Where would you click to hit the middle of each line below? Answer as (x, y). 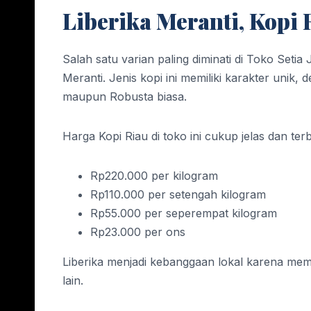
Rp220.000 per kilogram (154, 176)
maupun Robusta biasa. (125, 97)
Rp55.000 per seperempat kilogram (184, 213)
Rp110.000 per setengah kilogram (178, 195)
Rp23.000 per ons (138, 232)
